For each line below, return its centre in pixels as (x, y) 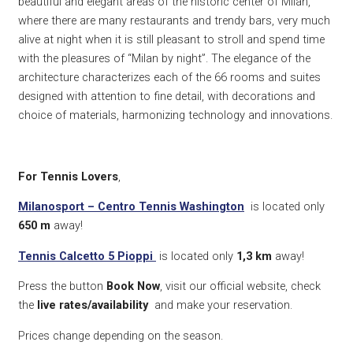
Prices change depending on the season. (121, 335)
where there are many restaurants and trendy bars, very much (174, 21)
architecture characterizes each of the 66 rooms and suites (169, 78)
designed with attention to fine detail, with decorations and (167, 97)
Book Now (133, 286)
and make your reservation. (222, 305)
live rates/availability (94, 305)
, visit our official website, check (240, 286)
